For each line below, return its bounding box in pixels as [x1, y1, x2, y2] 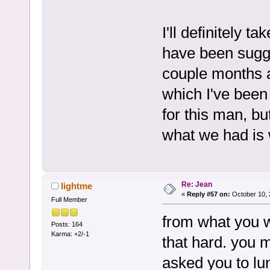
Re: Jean [181, 180, 212, 189]
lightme [61, 181, 93, 192]
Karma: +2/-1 [51, 230, 89, 237]
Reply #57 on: [186, 190, 230, 198]
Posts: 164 [51, 220, 83, 228]
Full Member [51, 196, 87, 204]
